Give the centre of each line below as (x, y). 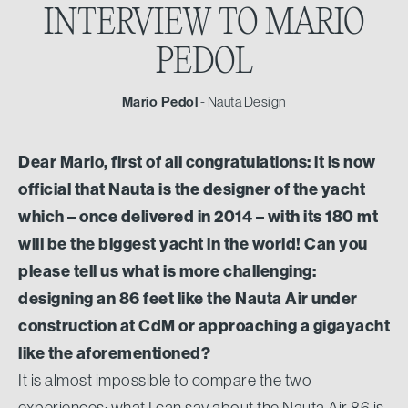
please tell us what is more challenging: (167, 270)
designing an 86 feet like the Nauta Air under (188, 298)
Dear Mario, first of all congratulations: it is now (197, 161)
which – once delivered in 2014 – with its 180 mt (198, 216)
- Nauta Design (242, 101)
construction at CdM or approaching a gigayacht (204, 325)
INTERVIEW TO (154, 24)
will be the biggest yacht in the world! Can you (193, 243)
